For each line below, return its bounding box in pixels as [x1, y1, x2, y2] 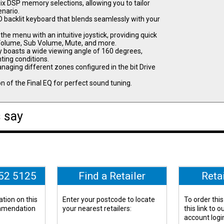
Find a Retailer [78, 169, 145, 182]
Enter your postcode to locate [62, 195, 155, 203]
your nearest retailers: [62, 204, 132, 212]
